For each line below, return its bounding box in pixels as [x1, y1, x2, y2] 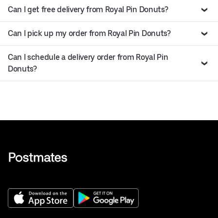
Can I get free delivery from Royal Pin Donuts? [8, 5, 168, 15]
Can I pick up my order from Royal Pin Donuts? [8, 29, 171, 38]
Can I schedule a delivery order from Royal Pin [8, 53, 168, 62]
